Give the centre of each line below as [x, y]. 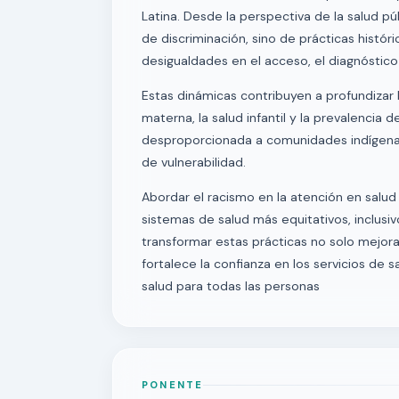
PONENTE [173, 385]
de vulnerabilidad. [194, 162]
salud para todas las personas [231, 286]
